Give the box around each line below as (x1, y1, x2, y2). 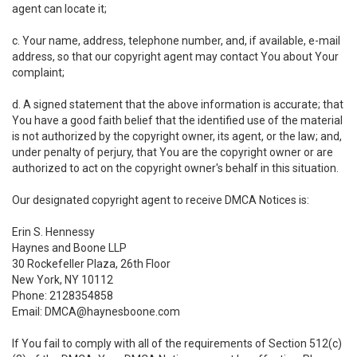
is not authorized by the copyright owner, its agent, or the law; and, (12, 130, 342, 143)
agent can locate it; (12, 2, 107, 15)
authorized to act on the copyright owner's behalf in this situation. (12, 162, 339, 175)
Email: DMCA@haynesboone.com (12, 305, 180, 318)
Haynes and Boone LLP (12, 241, 127, 254)
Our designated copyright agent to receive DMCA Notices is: (12, 194, 309, 206)
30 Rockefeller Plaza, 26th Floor (12, 257, 171, 270)
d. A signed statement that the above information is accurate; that (12, 98, 343, 111)
